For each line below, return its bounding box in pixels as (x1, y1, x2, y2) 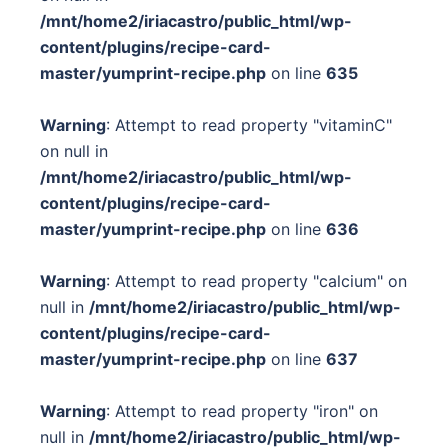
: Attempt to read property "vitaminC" (106, 115, 392, 136)
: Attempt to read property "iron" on (106, 401, 378, 422)
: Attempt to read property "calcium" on (106, 271, 407, 292)
